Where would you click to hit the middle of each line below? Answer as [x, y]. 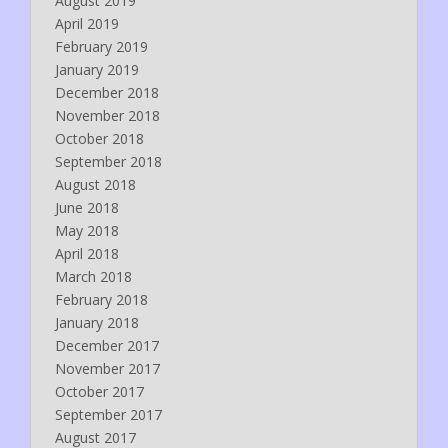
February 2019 [101, 46]
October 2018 [99, 138]
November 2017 [107, 368]
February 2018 [101, 299]
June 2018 [87, 207]
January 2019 [97, 69]
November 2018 [107, 115]
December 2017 [107, 345]
